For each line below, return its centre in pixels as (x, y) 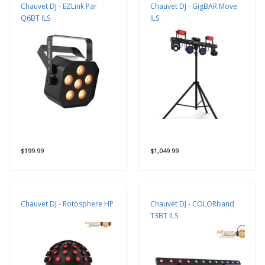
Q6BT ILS (35, 18)
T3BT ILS (164, 215)
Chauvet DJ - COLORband (192, 203)
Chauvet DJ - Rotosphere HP (67, 203)
